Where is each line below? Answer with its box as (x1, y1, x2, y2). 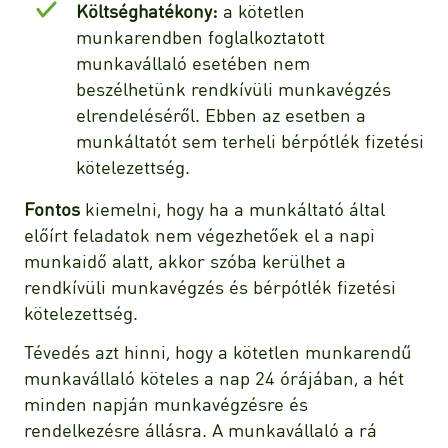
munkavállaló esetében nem (76, 50, 310, 74)
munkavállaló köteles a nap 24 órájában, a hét (24, 366, 404, 390)
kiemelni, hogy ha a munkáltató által (80, 196, 385, 220)
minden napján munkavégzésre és (24, 392, 308, 416)
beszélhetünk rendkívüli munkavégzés (76, 76, 391, 100)
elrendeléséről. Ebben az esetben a (76, 102, 366, 126)
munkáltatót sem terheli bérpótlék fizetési (76, 128, 424, 152)
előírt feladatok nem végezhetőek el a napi (24, 222, 375, 246)
